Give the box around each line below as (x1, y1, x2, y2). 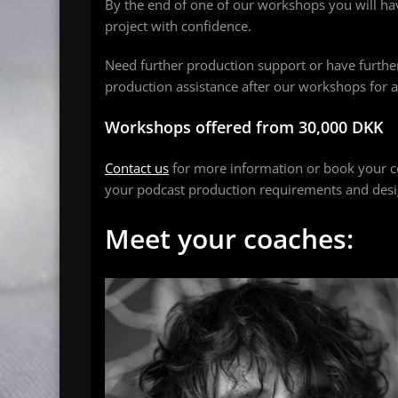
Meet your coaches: (105, 219, 354, 257)
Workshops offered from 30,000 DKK (105, 115, 383, 138)
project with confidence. (105, 16, 251, 35)
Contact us (105, 158, 169, 177)
